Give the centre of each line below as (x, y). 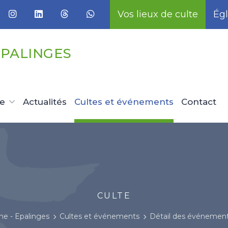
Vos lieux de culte (158, 14)
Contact (199, 102)
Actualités (45, 102)
